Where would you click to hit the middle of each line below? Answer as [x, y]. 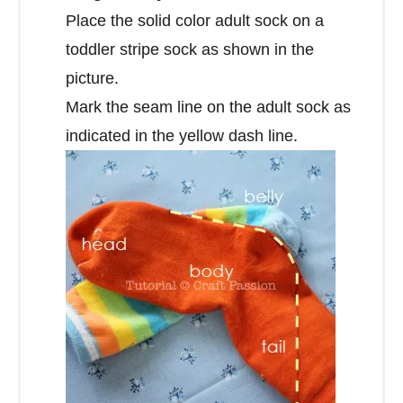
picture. [92, 78]
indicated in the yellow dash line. [182, 135]
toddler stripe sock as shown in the [190, 49]
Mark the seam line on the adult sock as [208, 107]
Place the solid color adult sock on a [195, 20]
